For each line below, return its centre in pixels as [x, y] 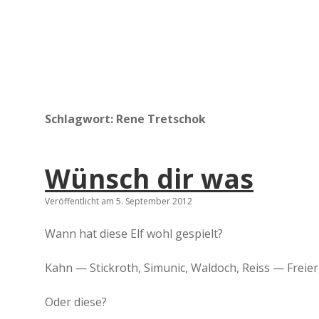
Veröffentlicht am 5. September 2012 [119, 201]
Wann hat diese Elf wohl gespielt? [134, 234]
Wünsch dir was [149, 178]
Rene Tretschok [161, 119]
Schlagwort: [80, 119]
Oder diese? [76, 302]
